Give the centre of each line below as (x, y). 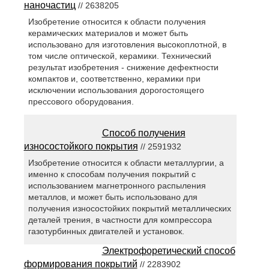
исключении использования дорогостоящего (116, 90)
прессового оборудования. (81, 102)
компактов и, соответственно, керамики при (114, 79)
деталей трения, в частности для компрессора (120, 220)
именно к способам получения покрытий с (112, 174)
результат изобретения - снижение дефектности (123, 68)
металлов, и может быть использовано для (113, 197)
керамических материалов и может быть (108, 33)
